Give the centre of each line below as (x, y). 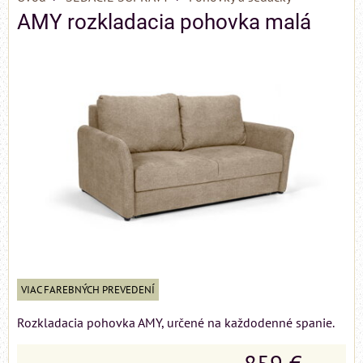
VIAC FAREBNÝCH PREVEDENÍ (88, 290)
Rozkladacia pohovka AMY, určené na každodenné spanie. (176, 323)
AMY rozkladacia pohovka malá (164, 22)
